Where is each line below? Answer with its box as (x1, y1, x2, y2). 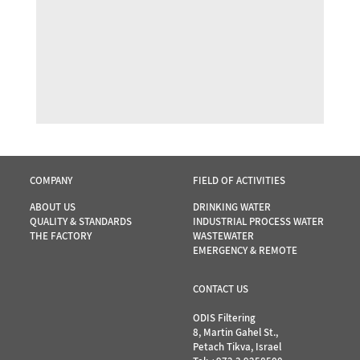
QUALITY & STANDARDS (29, 215, 132, 228)
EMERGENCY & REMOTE (192, 243, 297, 257)
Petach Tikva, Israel (192, 340, 281, 354)
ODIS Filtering (192, 311, 256, 325)
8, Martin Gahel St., (192, 325, 278, 339)
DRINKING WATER (192, 200, 271, 214)
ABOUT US (29, 200, 76, 214)
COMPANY (29, 174, 72, 187)
